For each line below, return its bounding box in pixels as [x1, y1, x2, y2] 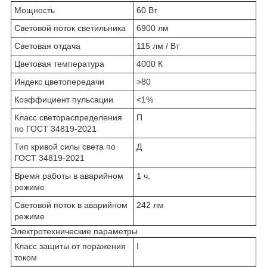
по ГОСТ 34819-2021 [14, 123, 97, 133]
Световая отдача [14, 41, 80, 51]
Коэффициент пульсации [14, 94, 113, 104]
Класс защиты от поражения [14, 241, 126, 251]
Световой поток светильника [14, 23, 126, 33]
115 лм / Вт [136, 41, 179, 51]
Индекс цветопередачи [14, 76, 104, 86]
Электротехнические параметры [11, 226, 138, 236]
